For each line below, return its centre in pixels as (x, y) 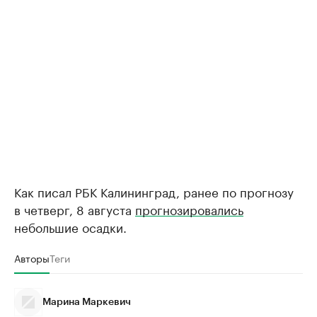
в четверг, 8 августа (75, 208)
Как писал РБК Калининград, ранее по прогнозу (154, 191)
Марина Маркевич (87, 302)
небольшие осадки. (70, 226)
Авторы (32, 257)
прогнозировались (189, 208)
